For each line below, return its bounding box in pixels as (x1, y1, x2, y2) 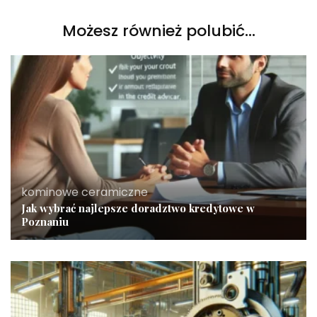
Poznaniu (21, 214, 69, 229)
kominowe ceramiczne (21, 184, 148, 201)
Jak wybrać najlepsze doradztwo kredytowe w (21, 201, 255, 216)
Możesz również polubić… (62, 19, 255, 42)
